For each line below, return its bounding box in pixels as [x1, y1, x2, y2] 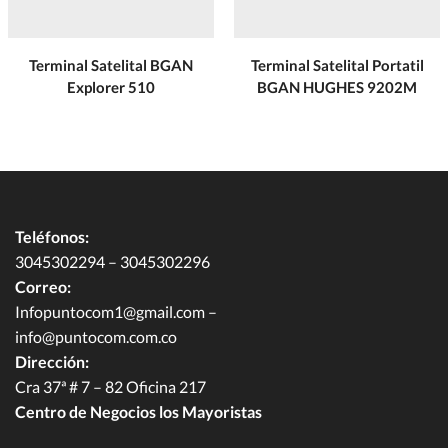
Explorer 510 [67, 77, 155, 96]
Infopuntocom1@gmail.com [15, 301, 205, 321]
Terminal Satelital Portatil [250, 55, 424, 74]
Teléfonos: [15, 226, 89, 246]
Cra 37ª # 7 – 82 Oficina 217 [15, 376, 206, 396]
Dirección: [15, 351, 89, 371]
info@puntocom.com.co [15, 326, 177, 346]
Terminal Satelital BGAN [29, 55, 193, 74]
